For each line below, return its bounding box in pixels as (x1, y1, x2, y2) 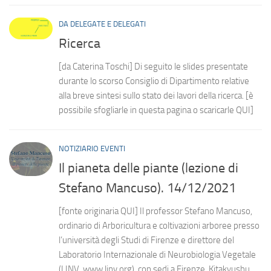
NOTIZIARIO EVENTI (59, 143, 125, 153)
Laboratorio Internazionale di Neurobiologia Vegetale (59, 249, 256, 260)
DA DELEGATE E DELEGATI (59, 19, 146, 29)
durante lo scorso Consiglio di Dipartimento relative (59, 75, 249, 87)
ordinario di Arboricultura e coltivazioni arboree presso (59, 220, 260, 231)
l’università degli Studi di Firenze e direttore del (59, 234, 234, 246)
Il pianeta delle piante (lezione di (59, 159, 238, 176)
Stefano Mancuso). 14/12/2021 (59, 179, 236, 196)
